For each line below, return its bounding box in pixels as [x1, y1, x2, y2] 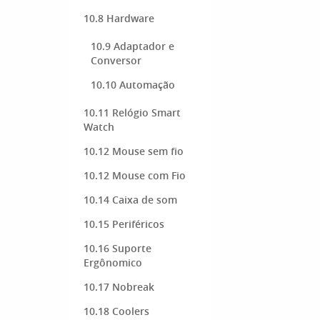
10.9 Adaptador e [91, 39, 174, 53]
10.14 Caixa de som [84, 193, 177, 206]
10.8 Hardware [84, 11, 154, 25]
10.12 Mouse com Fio [84, 169, 186, 182]
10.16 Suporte [84, 241, 151, 255]
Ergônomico [84, 256, 142, 269]
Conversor [91, 54, 141, 67]
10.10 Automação [91, 78, 175, 91]
